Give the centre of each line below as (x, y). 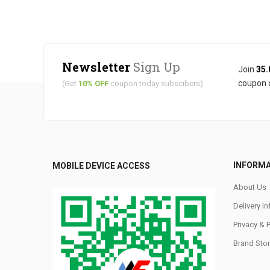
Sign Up (155, 67)
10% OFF (93, 83)
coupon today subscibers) (156, 83)
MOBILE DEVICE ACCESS (101, 166)
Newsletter (96, 67)
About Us (250, 187)
